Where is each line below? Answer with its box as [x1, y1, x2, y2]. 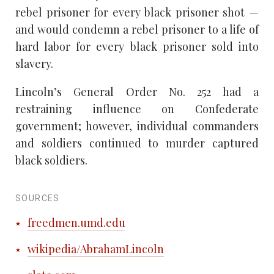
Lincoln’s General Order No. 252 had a [15, 84, 259, 100]
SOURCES [15, 193, 60, 204]
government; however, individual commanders [15, 119, 259, 134]
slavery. [15, 56, 53, 72]
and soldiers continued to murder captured [15, 136, 259, 151]
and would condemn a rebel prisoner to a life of [15, 22, 259, 37]
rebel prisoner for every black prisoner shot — [15, 5, 259, 20]
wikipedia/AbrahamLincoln [28, 242, 164, 257]
